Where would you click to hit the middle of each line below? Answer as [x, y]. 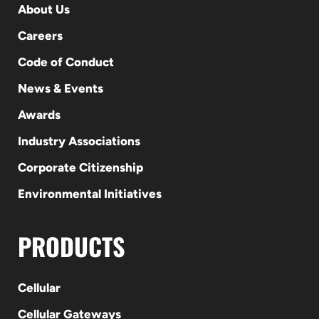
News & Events [60, 88]
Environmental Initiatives [89, 194]
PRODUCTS [71, 246]
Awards [39, 115]
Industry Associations [79, 141]
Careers [40, 36]
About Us [43, 9]
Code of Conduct [66, 62]
